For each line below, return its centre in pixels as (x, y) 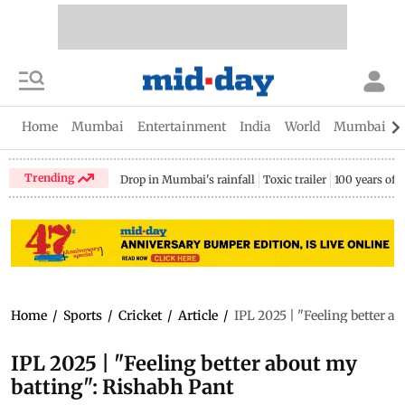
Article (198, 315)
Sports (83, 315)
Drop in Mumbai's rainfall (188, 179)
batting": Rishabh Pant (122, 386)
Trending (51, 177)
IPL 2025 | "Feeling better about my (184, 363)
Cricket (140, 315)
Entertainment (182, 127)
